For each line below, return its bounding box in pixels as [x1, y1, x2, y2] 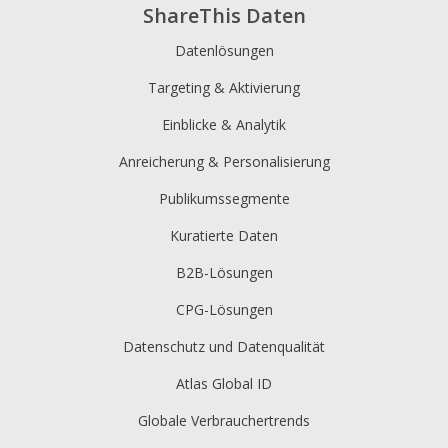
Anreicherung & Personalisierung [118, 151, 330, 171]
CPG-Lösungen [175, 299, 273, 319]
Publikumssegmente [158, 188, 290, 208]
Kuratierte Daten [170, 225, 278, 245]
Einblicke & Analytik [162, 114, 286, 134]
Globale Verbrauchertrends [138, 410, 310, 430]
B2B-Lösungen [175, 262, 273, 282]
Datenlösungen [174, 40, 274, 60]
